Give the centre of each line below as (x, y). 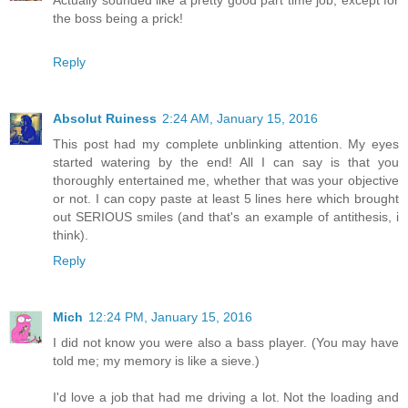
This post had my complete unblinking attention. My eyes (226, 144)
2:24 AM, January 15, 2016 (240, 119)
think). (71, 235)
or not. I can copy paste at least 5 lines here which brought (226, 199)
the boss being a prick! (118, 19)
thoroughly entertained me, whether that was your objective (226, 181)
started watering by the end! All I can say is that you (226, 163)
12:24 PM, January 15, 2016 (170, 317)
